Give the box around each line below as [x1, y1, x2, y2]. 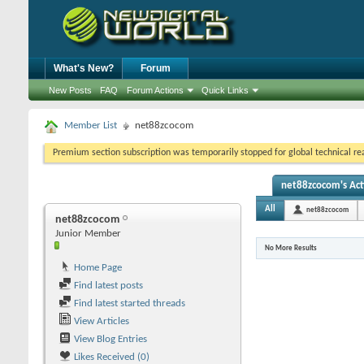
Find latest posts [71, 280, 143, 291]
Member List [64, 120, 117, 131]
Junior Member [55, 228, 121, 239]
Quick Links [201, 85, 249, 95]
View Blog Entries [71, 334, 147, 344]
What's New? [54, 63, 114, 74]
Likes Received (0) [71, 352, 149, 362]
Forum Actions [127, 85, 184, 95]
